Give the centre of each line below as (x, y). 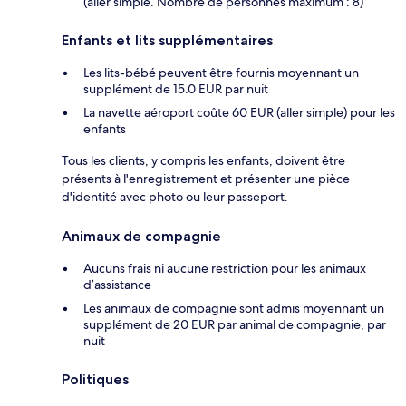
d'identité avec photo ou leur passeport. (175, 197)
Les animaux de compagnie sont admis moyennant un (234, 309)
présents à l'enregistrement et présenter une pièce (206, 179)
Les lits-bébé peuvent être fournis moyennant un (221, 73)
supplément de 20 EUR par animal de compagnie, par (235, 325)
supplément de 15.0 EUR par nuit (176, 89)
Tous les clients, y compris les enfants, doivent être (203, 161)
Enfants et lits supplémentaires (167, 41)
